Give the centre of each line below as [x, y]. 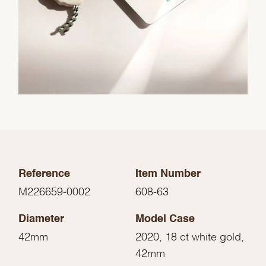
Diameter [42, 219]
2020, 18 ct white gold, [190, 236]
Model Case [165, 219]
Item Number [168, 174]
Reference [45, 174]
